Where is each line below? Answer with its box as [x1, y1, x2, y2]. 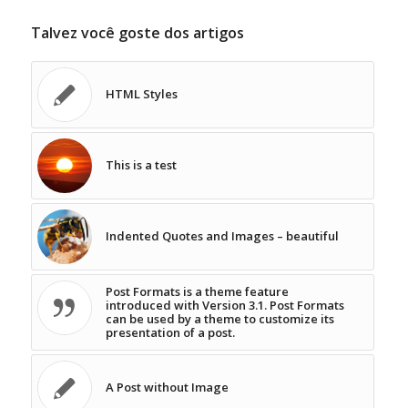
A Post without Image [105, 378, 229, 395]
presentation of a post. [105, 323, 235, 341]
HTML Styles [105, 85, 178, 102]
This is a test [105, 156, 177, 173]
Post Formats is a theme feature [105, 282, 289, 300]
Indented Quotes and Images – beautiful [105, 227, 339, 244]
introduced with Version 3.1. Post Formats [105, 296, 344, 313]
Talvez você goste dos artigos [30, 22, 244, 43]
